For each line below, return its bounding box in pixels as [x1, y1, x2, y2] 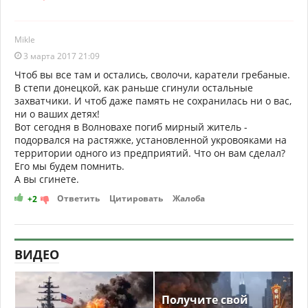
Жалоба [173, 192, 205, 204]
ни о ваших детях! [14, 107, 100, 120]
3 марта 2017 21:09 [21, 49, 100, 62]
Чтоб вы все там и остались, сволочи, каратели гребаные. [14, 67, 290, 81]
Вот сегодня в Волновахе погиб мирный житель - [14, 120, 247, 133]
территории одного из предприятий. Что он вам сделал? [14, 146, 285, 159]
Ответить [57, 192, 100, 204]
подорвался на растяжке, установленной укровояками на [14, 133, 287, 146]
